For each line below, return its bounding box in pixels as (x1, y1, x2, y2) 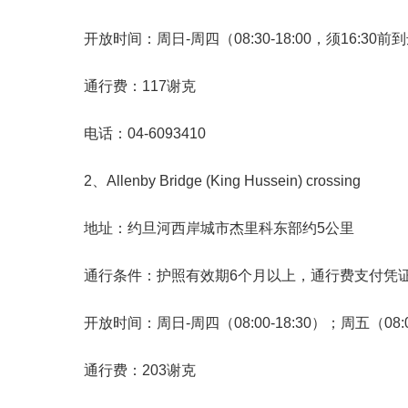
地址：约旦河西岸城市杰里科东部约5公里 (84, 220, 354, 236)
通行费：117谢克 (84, 78, 196, 94)
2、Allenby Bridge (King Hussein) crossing (84, 173, 361, 189)
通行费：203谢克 (84, 362, 196, 378)
